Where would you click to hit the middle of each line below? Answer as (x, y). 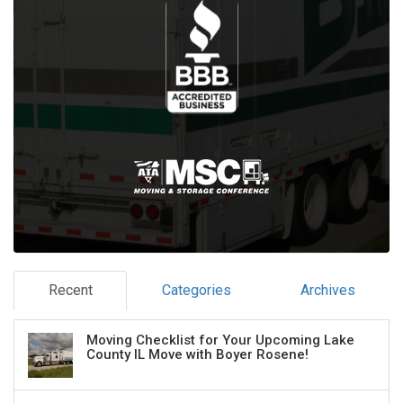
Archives (327, 291)
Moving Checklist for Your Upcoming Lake (220, 340)
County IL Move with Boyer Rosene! (197, 355)
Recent (70, 291)
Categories (196, 291)
